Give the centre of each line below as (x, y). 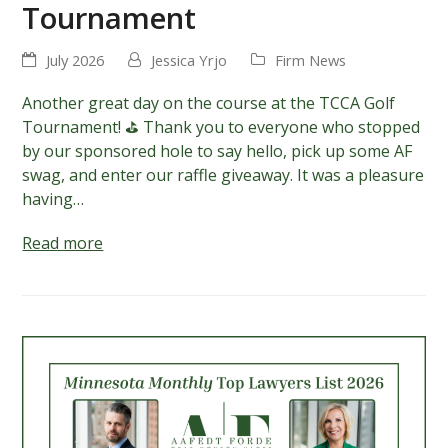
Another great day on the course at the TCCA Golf (209, 103)
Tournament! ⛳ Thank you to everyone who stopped (221, 127)
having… (53, 199)
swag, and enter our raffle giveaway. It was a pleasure (223, 175)
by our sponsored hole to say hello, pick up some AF (217, 151)
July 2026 (75, 60)
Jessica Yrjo (189, 60)
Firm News (311, 60)
